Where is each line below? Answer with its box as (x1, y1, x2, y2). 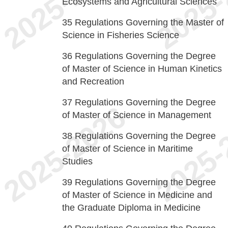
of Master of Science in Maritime (62, 144, 193, 154)
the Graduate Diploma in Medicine (62, 203, 201, 213)
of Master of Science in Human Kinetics (62, 64, 222, 74)
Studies (62, 156, 93, 166)
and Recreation (62, 76, 124, 87)
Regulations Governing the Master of (75, 17, 224, 27)
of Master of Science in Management (62, 110, 211, 120)
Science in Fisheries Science (62, 30, 179, 40)
